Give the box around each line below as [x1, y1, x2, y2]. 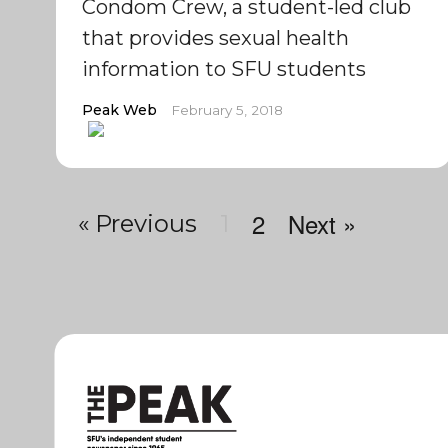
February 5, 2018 [170, 102, 283, 118]
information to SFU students [81, 57, 366, 81]
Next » [287, 206, 356, 241]
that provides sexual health [81, 26, 349, 50]
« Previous [77, 209, 197, 238]
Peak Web [81, 101, 157, 119]
